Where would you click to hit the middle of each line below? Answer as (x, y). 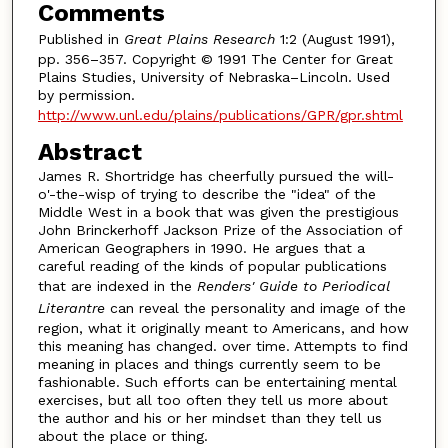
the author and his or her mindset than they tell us (209, 418)
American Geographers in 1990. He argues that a (201, 248)
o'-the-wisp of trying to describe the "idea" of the (206, 194)
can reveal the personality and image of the (255, 308)
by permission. (86, 94)
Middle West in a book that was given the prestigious (218, 212)
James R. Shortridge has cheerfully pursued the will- (215, 176)
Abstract (89, 152)
